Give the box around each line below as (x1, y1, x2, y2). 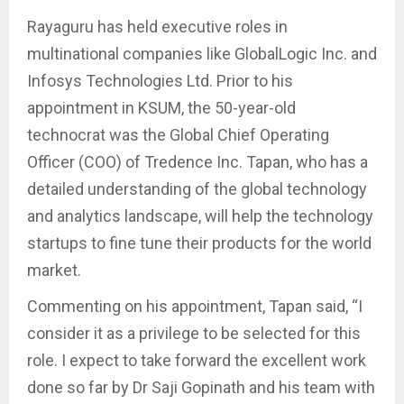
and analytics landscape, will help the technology (27, 207, 373, 226)
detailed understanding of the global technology (27, 179, 367, 199)
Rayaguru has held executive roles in (27, 17, 288, 37)
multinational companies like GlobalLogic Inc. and (27, 44, 377, 64)
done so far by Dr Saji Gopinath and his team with (27, 378, 375, 398)
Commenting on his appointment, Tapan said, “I (27, 297, 363, 317)
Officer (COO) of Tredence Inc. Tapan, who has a (27, 152, 368, 172)
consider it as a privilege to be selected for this (27, 324, 361, 344)
